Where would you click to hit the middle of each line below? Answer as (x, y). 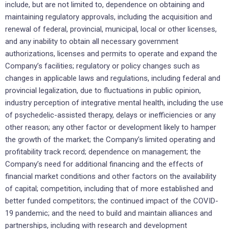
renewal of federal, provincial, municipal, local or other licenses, (111, 29)
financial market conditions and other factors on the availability (111, 176)
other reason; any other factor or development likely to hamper (111, 127)
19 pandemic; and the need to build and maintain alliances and (109, 213)
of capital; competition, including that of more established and (109, 188)
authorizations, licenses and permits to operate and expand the (111, 53)
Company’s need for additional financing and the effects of (104, 164)
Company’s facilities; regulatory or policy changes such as (102, 66)
